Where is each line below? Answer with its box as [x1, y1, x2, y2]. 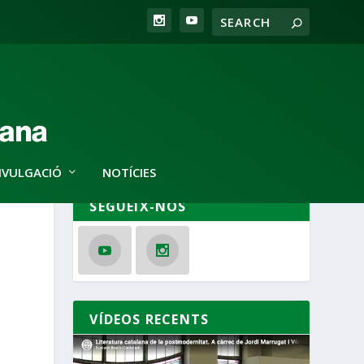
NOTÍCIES [102, 164, 156, 180]
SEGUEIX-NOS [89, 197, 187, 215]
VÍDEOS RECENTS [89, 310, 210, 329]
